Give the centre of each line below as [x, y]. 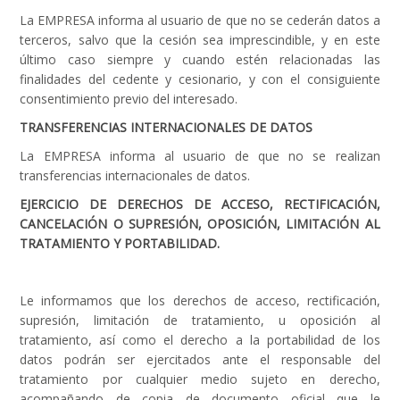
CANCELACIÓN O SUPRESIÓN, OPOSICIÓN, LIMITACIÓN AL [200, 224]
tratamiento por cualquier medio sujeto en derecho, [200, 379]
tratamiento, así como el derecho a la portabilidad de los [200, 340]
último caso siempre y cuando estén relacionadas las [200, 59]
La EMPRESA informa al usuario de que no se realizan [200, 156]
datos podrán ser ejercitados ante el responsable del [200, 359]
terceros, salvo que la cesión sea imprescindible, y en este [200, 40]
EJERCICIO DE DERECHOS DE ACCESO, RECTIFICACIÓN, [200, 204]
